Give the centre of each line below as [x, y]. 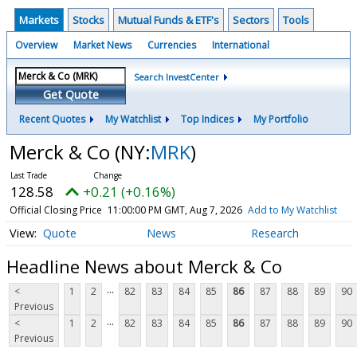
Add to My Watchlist [292, 210]
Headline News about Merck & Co [144, 266]
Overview [36, 45]
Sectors [251, 20]
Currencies [172, 45]
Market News [102, 45]
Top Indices [207, 119]
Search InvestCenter [177, 77]
